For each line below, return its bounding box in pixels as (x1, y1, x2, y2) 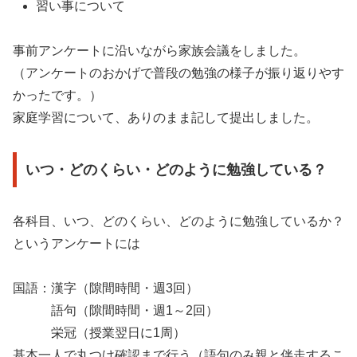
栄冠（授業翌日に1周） (13, 325, 186, 339)
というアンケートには (13, 236, 140, 250)
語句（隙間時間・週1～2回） (13, 303, 218, 317)
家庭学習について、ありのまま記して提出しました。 (13, 111, 319, 125)
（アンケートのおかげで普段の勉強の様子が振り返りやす (13, 66, 344, 80)
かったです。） (13, 88, 102, 103)
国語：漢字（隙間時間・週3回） (13, 280, 198, 295)
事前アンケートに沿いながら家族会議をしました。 (13, 44, 306, 58)
